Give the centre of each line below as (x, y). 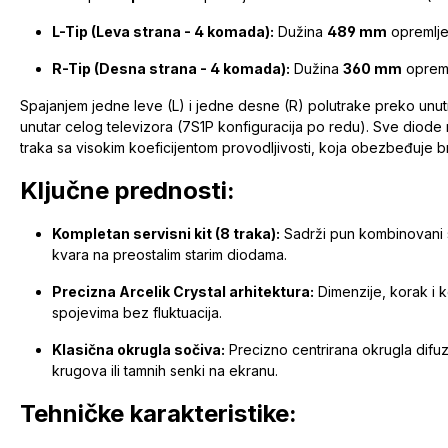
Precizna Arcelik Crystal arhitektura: (183, 292)
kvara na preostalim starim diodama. (169, 255)
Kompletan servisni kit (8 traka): (166, 234)
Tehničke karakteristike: (158, 414)
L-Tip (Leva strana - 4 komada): (163, 32)
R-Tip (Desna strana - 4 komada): (171, 69)
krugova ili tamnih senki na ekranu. (165, 371)
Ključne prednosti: (127, 191)
